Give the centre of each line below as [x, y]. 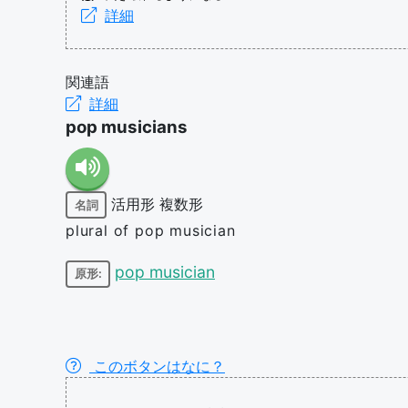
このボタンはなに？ [157, 366]
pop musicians [127, 127]
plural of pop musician [151, 230]
